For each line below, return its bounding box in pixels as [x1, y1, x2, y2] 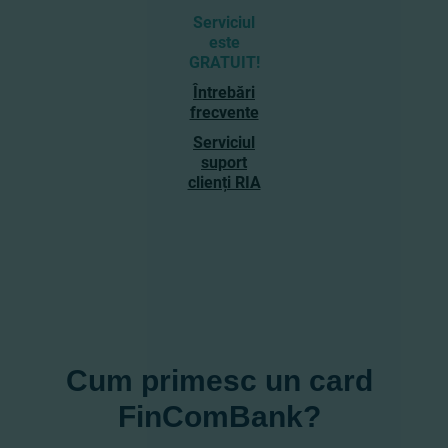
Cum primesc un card [65, 363, 373, 397]
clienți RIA [187, 172, 261, 192]
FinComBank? [117, 399, 321, 433]
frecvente [189, 102, 259, 122]
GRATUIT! [188, 52, 260, 72]
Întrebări [193, 82, 255, 102]
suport [201, 152, 247, 172]
